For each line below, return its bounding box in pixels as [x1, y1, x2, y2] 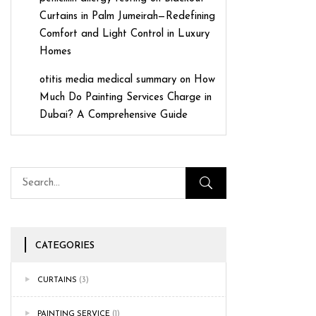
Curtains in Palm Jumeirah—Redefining [39, 11, 215, 22]
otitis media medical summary [39, 74, 176, 85]
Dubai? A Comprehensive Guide [39, 109, 188, 121]
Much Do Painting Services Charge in [39, 92, 212, 103]
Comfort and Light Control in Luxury [39, 28, 209, 39]
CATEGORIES [35, 241, 95, 250]
